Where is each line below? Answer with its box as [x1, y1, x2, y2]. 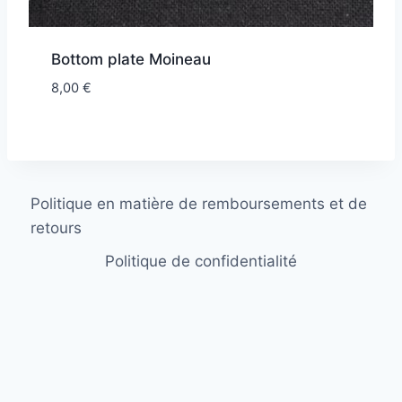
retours [31, 218, 83, 237]
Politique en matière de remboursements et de [31, 194, 368, 213]
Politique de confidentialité [105, 252, 297, 271]
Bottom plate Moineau [50, 49, 211, 68]
